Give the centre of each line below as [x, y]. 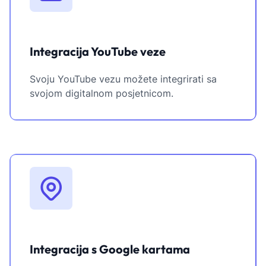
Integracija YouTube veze [98, 52]
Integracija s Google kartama [110, 249]
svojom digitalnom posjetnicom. [102, 94]
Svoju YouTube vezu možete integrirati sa [123, 79]
